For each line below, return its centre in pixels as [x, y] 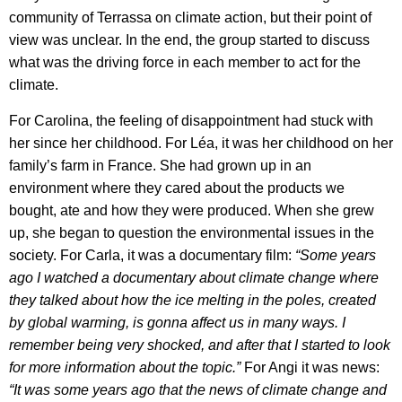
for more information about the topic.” [127, 367]
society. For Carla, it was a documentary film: [152, 255]
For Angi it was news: [312, 367]
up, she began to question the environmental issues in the [192, 232]
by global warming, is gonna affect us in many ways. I [177, 322]
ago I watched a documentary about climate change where [194, 277]
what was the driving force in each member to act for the [185, 63]
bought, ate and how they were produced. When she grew [192, 210]
